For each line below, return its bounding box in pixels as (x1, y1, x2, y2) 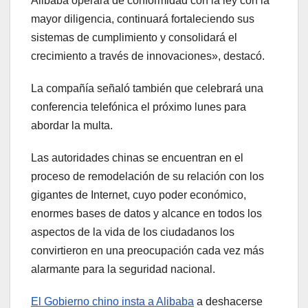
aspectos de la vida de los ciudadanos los (31, 225, 234, 238)
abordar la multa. (31, 119, 113, 131)
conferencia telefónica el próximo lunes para (31, 100, 246, 113)
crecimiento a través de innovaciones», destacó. (31, 49, 265, 62)
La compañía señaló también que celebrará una (31, 82, 263, 94)
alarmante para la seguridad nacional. (31, 263, 215, 275)
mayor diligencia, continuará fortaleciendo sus (31, 12, 254, 25)
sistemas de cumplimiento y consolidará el (31, 31, 237, 43)
